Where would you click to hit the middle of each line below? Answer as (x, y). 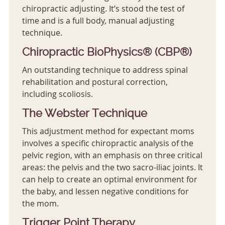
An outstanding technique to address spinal (105, 70)
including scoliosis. (57, 94)
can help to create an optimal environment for (109, 180)
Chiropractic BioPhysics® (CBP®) (107, 52)
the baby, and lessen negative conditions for (105, 192)
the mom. (40, 204)
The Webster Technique (84, 113)
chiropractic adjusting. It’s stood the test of (103, 9)
